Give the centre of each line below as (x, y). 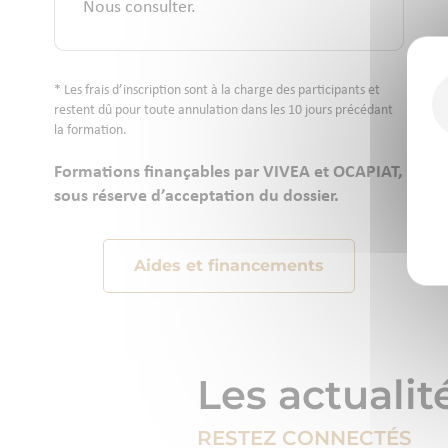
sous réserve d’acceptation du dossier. (196, 196)
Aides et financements (228, 265)
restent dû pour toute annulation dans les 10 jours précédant (223, 110)
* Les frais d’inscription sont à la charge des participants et (216, 90)
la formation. (90, 130)
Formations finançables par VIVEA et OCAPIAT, (228, 172)
